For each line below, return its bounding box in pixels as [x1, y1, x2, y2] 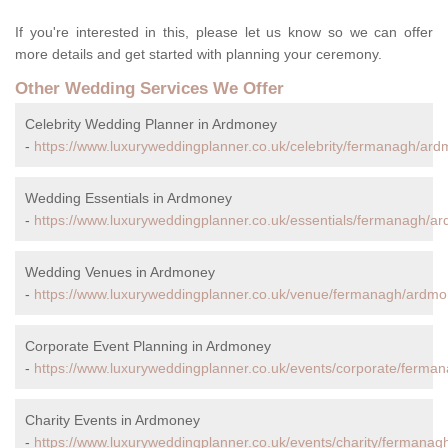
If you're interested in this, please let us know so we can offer [15, 24, 433, 41]
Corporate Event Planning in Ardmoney [25, 338, 271, 355]
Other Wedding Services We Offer [15, 79, 284, 99]
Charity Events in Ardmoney [25, 412, 200, 429]
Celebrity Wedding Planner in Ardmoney [25, 116, 277, 133]
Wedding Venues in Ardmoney [25, 264, 215, 281]
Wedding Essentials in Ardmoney [25, 190, 232, 207]
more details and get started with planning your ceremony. [15, 46, 382, 63]
